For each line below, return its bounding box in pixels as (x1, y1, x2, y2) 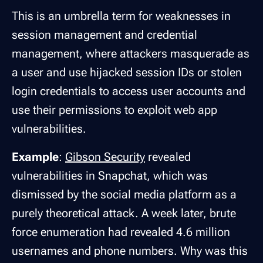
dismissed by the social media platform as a (12, 187, 237, 202)
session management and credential (12, 28, 197, 42)
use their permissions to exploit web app (12, 103, 217, 117)
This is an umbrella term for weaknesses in (12, 9, 231, 23)
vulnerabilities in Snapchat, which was (12, 168, 208, 183)
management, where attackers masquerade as (12, 46, 249, 61)
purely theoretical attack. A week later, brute (12, 206, 236, 221)
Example (12, 150, 59, 164)
